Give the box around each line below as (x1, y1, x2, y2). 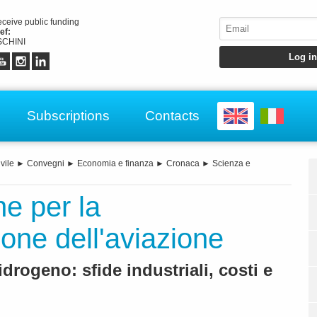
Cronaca (166, 158, 200, 169)
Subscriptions (27, 108, 110, 123)
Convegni (27, 158, 64, 169)
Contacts (145, 108, 200, 123)
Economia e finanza (77, 158, 154, 169)
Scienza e (212, 158, 250, 169)
